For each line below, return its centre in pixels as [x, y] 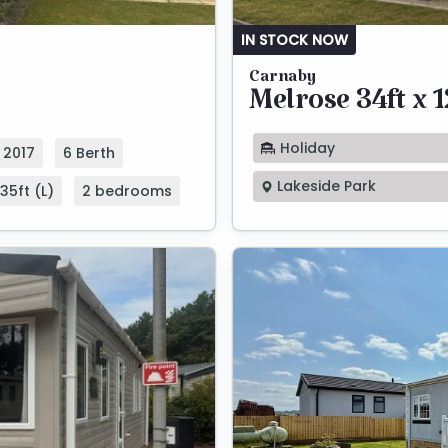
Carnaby [282, 80]
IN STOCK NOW [294, 39]
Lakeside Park [324, 186]
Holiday [305, 147]
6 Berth [89, 152]
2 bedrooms [127, 190]
